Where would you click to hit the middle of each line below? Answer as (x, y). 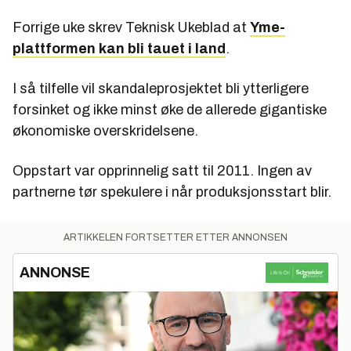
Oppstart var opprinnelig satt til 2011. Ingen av (162, 170)
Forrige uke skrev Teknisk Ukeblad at (131, 27)
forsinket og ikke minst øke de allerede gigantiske (170, 109)
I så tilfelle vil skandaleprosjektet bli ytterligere (161, 88)
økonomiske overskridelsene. (105, 130)
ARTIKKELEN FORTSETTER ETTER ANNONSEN (175, 237)
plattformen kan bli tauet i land (119, 48)
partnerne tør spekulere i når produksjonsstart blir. (172, 192)
